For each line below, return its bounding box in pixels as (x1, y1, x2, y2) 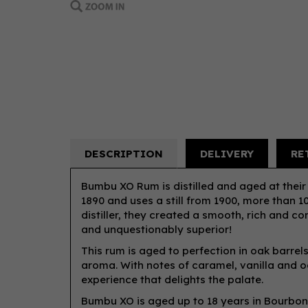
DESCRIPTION (85, 147, 163, 160)
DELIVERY (200, 147, 254, 160)
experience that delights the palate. (81, 273, 263, 286)
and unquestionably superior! (81, 223, 232, 236)
